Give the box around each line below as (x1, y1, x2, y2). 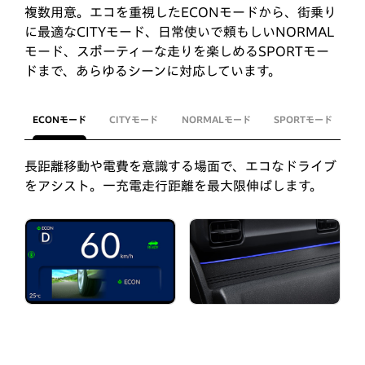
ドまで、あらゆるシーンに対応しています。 (24, 64, 281, 78)
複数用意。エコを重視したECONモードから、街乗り (24, 6, 336, 20)
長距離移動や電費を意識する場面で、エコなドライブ (24, 160, 336, 174)
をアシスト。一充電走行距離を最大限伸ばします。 (24, 179, 323, 193)
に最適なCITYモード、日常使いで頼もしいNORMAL (24, 25, 334, 39)
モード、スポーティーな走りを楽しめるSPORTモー (24, 45, 329, 59)
